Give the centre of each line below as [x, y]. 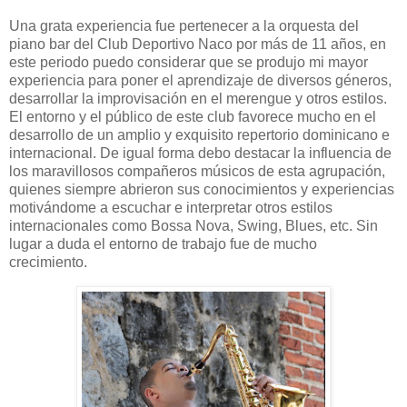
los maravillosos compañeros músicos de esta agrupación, [197, 172]
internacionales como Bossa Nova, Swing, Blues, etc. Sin [194, 226]
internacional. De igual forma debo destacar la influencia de [200, 154]
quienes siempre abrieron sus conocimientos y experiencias [202, 190]
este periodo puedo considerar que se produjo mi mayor [189, 63]
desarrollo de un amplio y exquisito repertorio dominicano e [199, 135]
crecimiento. [48, 263]
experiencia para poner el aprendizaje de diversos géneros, [200, 81]
